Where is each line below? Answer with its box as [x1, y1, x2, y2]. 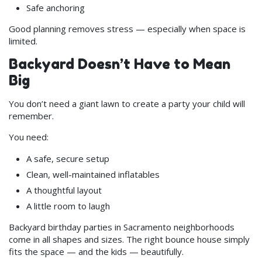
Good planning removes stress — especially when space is [9, 22, 246, 35]
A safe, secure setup [26, 152, 109, 164]
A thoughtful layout [26, 184, 102, 196]
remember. [9, 109, 54, 122]
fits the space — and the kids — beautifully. [9, 245, 184, 257]
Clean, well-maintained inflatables [26, 168, 160, 180]
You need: [9, 130, 49, 143]
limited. [9, 35, 37, 47]
